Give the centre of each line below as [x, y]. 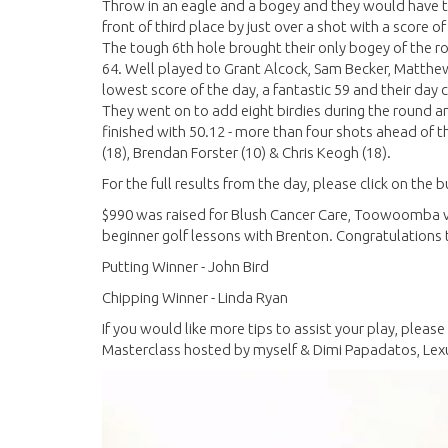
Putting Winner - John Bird [185, 266]
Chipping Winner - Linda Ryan [195, 297]
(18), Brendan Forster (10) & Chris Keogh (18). [248, 152]
